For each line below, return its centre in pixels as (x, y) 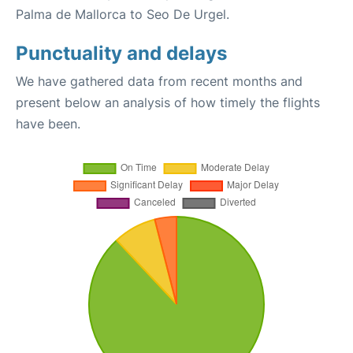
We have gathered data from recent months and (159, 81)
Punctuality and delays (121, 53)
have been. (48, 124)
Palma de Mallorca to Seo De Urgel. (123, 14)
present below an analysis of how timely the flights (168, 102)
